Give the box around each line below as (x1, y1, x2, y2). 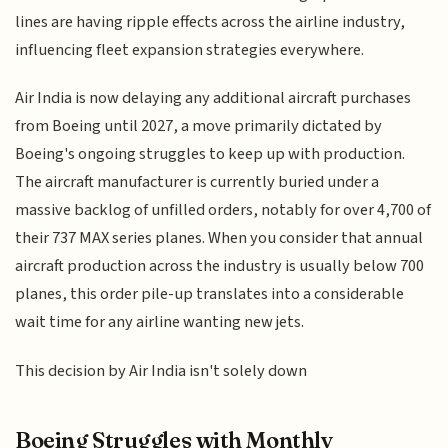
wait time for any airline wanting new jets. (15, 310, 305, 335)
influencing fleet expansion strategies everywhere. (15, 37, 365, 62)
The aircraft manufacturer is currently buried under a (15, 170, 380, 195)
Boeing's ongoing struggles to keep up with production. (15, 142, 406, 167)
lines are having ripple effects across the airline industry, (15, 9, 406, 34)
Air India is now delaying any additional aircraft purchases (15, 86, 412, 111)
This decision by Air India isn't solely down (15, 358, 308, 383)
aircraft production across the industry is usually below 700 (15, 254, 425, 279)
